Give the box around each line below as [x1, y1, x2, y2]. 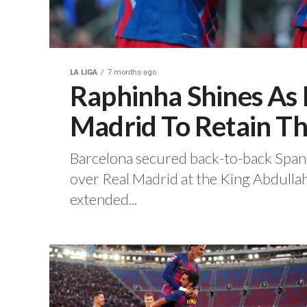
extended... [70, 190, 137, 209]
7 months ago [108, 68, 156, 77]
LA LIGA [70, 68, 97, 77]
